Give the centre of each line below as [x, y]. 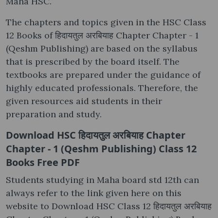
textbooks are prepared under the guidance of [103, 74]
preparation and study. [54, 114]
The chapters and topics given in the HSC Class [106, 22]
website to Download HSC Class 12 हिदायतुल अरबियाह [109, 206]
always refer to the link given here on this [94, 193]
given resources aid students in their [84, 101]
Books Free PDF [43, 162]
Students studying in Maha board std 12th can [102, 180]
